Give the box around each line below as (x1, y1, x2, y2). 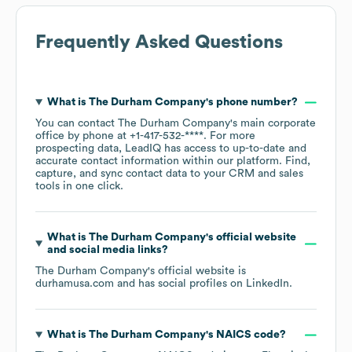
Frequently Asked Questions (35, 33, 283, 53)
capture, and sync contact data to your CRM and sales (35, 168, 303, 180)
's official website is (148, 266, 246, 277)
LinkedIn (246, 278, 289, 290)
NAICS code (213, 329, 280, 341)
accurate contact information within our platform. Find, (35, 156, 310, 167)
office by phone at (35, 130, 130, 142)
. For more (203, 130, 255, 142)
